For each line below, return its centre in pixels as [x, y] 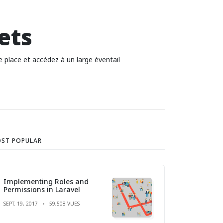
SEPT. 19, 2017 [21, 203]
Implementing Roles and [46, 181]
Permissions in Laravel [42, 189]
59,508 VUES [64, 203]
